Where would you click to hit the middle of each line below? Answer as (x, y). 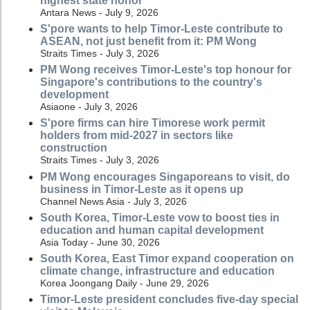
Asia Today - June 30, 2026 (100, 242)
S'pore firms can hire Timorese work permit (153, 123)
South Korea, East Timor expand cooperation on (167, 258)
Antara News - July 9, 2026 (99, 12)
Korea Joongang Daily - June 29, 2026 (125, 283)
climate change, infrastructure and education (157, 271)
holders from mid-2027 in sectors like (137, 136)
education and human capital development (152, 230)
